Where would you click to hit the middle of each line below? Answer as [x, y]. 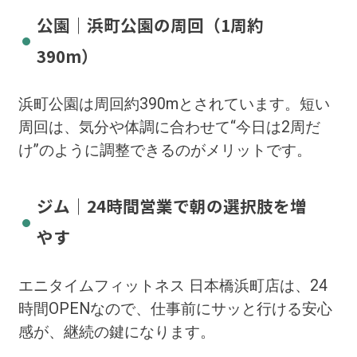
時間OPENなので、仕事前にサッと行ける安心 [175, 308]
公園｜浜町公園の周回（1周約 [150, 24]
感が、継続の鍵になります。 [116, 331]
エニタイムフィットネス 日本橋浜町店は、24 [173, 285]
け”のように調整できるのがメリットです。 [165, 150]
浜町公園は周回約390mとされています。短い [174, 104]
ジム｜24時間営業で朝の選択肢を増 [171, 206]
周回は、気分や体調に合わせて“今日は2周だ [169, 127]
